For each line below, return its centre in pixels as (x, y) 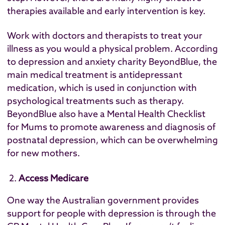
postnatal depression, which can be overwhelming (113, 140)
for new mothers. (43, 153)
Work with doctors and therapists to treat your (105, 36)
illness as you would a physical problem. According (113, 49)
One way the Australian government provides (103, 200)
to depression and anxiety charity (78, 62)
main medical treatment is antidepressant (95, 75)
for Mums (27, 127)
